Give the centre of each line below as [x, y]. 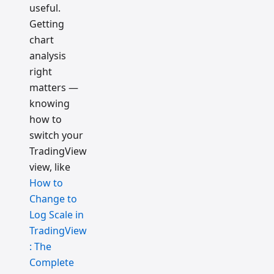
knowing [50, 104]
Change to [53, 199]
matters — [54, 88]
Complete [52, 263]
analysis [48, 56]
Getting [47, 24]
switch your [56, 135]
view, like [50, 167]
